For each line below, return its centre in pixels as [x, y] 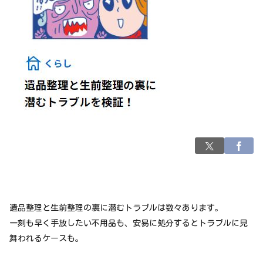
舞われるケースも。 [46, 238]
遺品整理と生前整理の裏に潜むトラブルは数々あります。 [116, 208]
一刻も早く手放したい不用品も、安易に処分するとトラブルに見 [129, 223]
